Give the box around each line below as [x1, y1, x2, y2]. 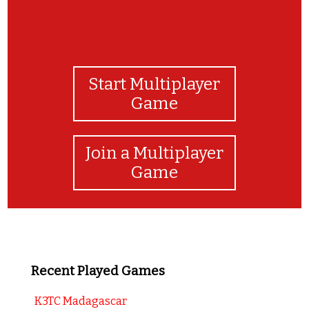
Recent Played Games [30, 263, 165, 279]
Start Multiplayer [88, 74, 221, 94]
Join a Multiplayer [85, 143, 223, 163]
